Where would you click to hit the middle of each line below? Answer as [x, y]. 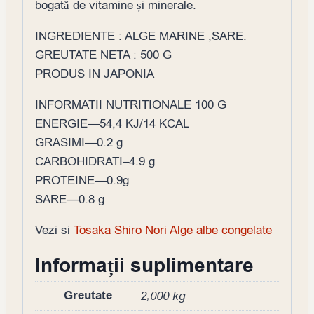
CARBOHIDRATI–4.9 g [95, 162]
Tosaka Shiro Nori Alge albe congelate [173, 231]
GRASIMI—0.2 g [79, 143]
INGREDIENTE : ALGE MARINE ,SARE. [141, 36]
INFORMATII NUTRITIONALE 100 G [131, 105]
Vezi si [54, 231]
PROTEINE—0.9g [82, 181]
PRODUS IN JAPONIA [95, 74]
